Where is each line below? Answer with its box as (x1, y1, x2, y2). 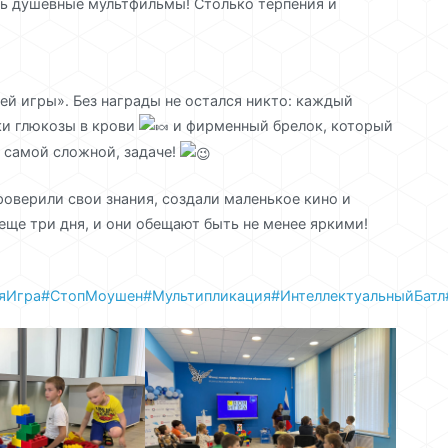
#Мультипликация (143, 286, 271, 304)
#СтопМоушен (41, 286, 143, 304)
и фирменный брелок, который (169, 116, 393, 134)
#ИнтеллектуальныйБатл (271, 286, 445, 304)
